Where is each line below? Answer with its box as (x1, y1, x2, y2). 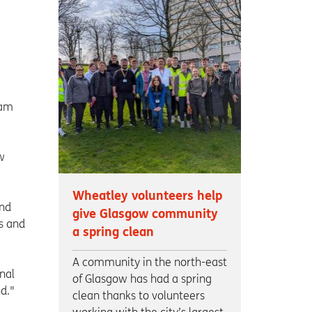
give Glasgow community (72, 206, 218, 221)
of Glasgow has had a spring (72, 272, 212, 286)
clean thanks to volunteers (72, 288, 205, 302)
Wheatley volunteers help (72, 188, 222, 203)
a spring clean (72, 224, 154, 240)
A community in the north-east (72, 255, 227, 269)
